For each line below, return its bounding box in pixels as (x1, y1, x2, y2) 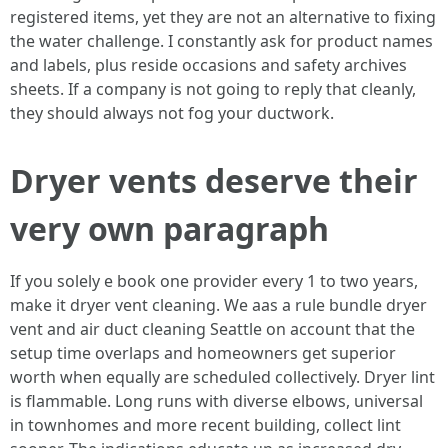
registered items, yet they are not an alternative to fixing (10, 6, 436, 28)
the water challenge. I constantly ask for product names (10, 30, 433, 52)
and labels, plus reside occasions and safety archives (10, 54, 407, 76)
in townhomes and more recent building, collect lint (10, 414, 401, 436)
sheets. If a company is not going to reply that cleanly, (10, 78, 416, 100)
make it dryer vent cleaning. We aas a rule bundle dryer (10, 294, 427, 316)
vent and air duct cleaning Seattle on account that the (10, 318, 415, 340)
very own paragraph (10, 207, 329, 250)
